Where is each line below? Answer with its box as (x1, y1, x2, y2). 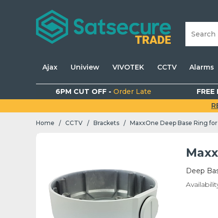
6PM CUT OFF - (55, 87, 113, 96)
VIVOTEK (112, 63, 144, 72)
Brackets (93, 119, 119, 127)
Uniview (71, 63, 100, 72)
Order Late (113, 87, 151, 96)
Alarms (189, 63, 215, 72)
